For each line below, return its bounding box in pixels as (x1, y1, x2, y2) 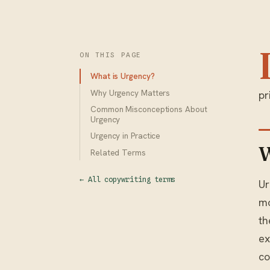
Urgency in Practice (90, 130, 161, 142)
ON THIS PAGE (80, 50, 142, 59)
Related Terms (90, 146, 146, 158)
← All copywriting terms (80, 175, 175, 184)
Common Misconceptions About (90, 104, 207, 115)
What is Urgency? (90, 71, 155, 82)
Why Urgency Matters (90, 87, 171, 98)
